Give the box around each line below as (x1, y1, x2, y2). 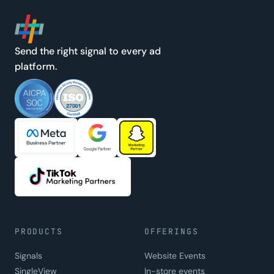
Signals (15, 250, 42, 262)
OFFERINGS (144, 226, 199, 237)
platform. (15, 60, 57, 73)
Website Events (144, 250, 206, 262)
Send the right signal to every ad (15, 45, 161, 58)
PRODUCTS (15, 226, 63, 237)
